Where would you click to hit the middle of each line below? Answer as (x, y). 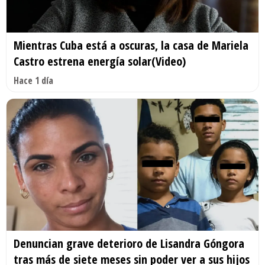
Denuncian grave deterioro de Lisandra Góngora (129, 244)
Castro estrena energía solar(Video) (100, 61)
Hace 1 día (33, 80)
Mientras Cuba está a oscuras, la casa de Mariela (131, 45)
